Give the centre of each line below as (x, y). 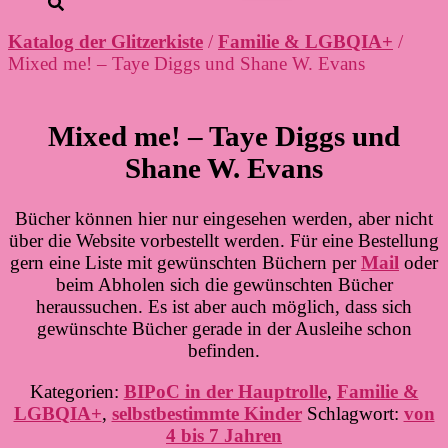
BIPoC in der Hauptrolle (225, 392)
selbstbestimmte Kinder (206, 414)
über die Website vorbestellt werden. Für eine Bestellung (224, 241)
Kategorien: (76, 392)
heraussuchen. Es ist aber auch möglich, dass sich (224, 307)
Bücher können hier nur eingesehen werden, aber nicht (224, 219)
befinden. (224, 351)
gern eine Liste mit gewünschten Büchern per (185, 263)
